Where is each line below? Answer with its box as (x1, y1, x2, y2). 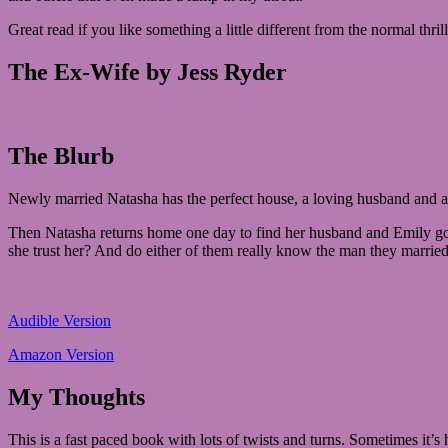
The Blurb (8, 143, 114, 170)
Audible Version (8, 312, 111, 330)
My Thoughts (8, 384, 145, 411)
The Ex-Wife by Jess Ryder (8, 58, 287, 85)
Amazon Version (8, 346, 114, 364)
